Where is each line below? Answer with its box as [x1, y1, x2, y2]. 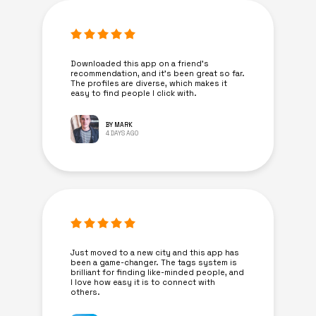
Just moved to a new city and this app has [71, 247, 239, 257]
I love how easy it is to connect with [71, 276, 215, 287]
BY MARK [106, 120, 133, 129]
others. [71, 286, 100, 297]
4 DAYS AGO [106, 128, 138, 138]
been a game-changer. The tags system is [71, 257, 237, 267]
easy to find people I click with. [71, 87, 197, 98]
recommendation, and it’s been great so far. [71, 68, 245, 78]
